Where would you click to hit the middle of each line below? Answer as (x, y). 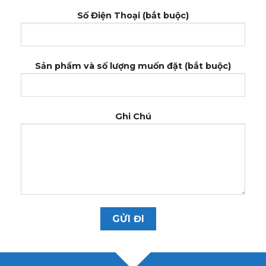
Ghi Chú (133, 116)
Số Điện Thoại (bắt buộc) (133, 15)
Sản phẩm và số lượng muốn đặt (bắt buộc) (133, 66)
